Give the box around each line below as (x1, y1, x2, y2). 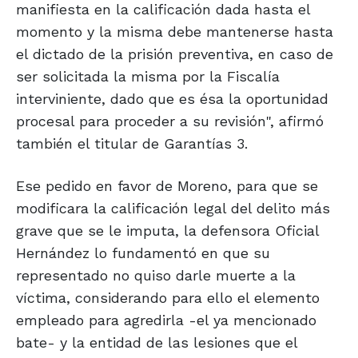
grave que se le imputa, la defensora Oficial (16, 222, 319, 240)
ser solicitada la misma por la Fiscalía (16, 68, 280, 86)
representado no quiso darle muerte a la (16, 267, 296, 284)
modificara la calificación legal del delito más (16, 200, 330, 217)
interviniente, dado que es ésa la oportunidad (16, 90, 328, 108)
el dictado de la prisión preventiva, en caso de (16, 46, 333, 63)
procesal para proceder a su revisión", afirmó (16, 113, 324, 130)
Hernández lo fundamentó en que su (16, 245, 270, 262)
